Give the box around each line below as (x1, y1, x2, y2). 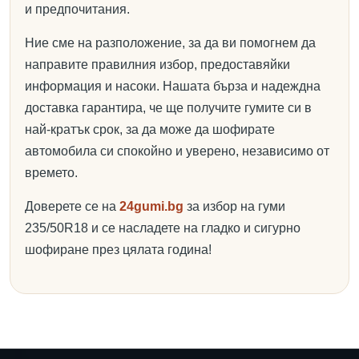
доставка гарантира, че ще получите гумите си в (25, 101, 312, 115)
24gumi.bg (119, 200, 184, 213)
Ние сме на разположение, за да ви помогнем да (25, 36, 316, 50)
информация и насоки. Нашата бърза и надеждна (25, 79, 321, 93)
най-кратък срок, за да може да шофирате (25, 123, 275, 136)
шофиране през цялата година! (25, 243, 212, 256)
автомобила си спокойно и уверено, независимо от (25, 144, 329, 158)
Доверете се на (25, 200, 119, 213)
